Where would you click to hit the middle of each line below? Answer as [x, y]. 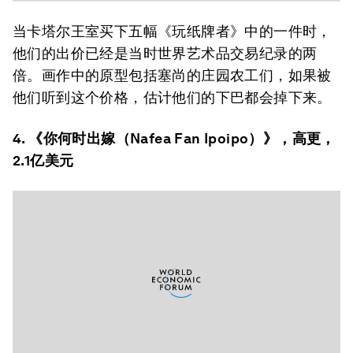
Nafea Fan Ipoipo [190, 138]
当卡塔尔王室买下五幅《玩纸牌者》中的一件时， [172, 31]
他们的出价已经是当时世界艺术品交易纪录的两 [165, 53]
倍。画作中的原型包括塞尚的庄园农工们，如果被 [172, 75]
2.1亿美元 [43, 160]
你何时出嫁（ [87, 138]
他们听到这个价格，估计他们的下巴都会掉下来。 [172, 97]
